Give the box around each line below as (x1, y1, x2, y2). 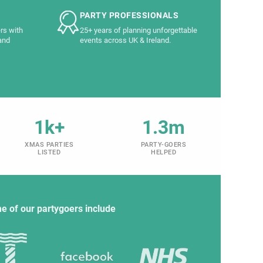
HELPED (151, 148, 176, 156)
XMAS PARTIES (25, 140, 73, 149)
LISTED (38, 148, 60, 156)
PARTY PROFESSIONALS (79, 10, 178, 21)
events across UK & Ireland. (79, 35, 171, 45)
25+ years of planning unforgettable (79, 25, 197, 35)
